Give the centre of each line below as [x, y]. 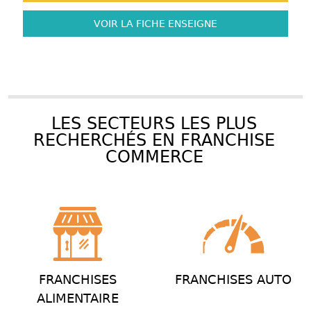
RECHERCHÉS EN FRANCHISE [154, 141]
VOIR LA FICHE [129, 24]
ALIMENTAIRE [78, 299]
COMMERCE [154, 157]
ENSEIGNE [191, 24]
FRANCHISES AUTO [233, 280]
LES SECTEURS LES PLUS [154, 124]
